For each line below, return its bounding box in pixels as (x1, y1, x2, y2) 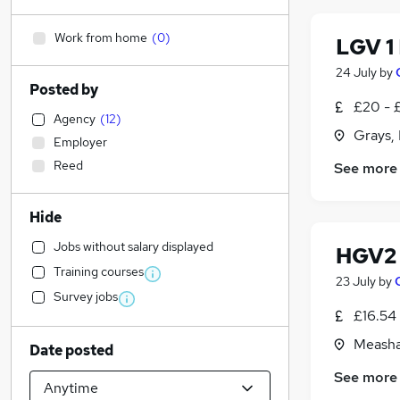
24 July (336, 64, 377, 81)
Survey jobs (54, 288, 118, 304)
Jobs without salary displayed (54, 238, 213, 254)
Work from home (54, 29, 147, 46)
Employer (54, 134, 107, 150)
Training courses (54, 263, 144, 279)
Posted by (29, 80, 98, 99)
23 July (336, 273, 376, 290)
